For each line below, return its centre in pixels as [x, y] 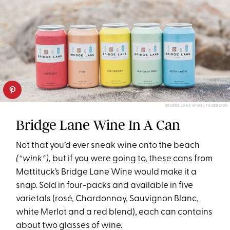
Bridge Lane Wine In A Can [98, 125]
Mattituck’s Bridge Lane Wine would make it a [107, 172]
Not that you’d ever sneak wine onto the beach [108, 146]
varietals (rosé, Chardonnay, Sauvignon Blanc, [108, 199]
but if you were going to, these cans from [132, 159]
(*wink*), [34, 159]
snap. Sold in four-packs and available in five [105, 186]
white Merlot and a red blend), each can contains [114, 213]
